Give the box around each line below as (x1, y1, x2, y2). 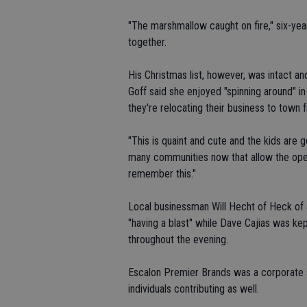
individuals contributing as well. (128, 282, 259, 295)
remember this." (128, 167, 196, 180)
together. (128, 36, 167, 49)
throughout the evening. (128, 233, 228, 246)
